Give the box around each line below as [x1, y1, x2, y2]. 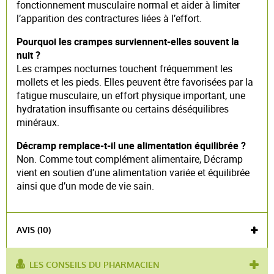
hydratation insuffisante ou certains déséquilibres [17, 102, 229, 116]
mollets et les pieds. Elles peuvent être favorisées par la [17, 75, 253, 89]
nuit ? [17, 48, 40, 62]
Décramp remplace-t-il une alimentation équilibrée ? [17, 139, 246, 153]
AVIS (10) [17, 224, 51, 237]
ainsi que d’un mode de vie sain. [17, 179, 154, 193]
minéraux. [17, 116, 59, 130]
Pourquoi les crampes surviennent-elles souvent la [17, 35, 239, 49]
